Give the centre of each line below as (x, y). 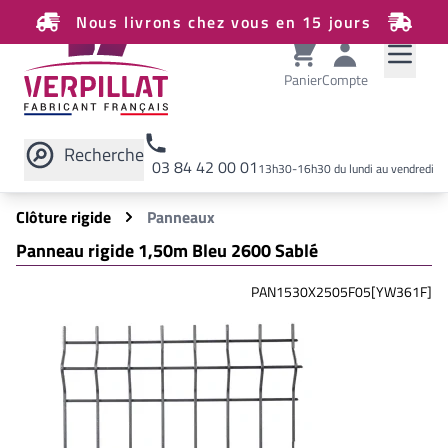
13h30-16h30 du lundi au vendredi (346, 168)
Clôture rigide (63, 217)
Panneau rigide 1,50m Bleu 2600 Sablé (167, 250)
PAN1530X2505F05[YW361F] (341, 291)
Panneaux (181, 217)
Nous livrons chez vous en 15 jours (224, 22)
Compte (345, 79)
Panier (303, 79)
